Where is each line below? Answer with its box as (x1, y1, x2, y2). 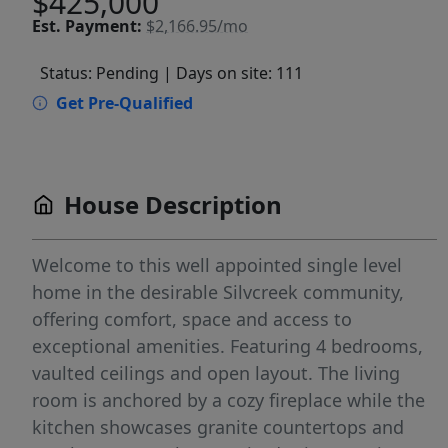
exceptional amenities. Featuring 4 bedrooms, (32, 334, 423, 358)
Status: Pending (40, 62, 159, 84)
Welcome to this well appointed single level (32, 253, 402, 277)
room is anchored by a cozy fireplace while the (32, 388, 425, 412)
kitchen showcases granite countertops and (32, 415, 404, 439)
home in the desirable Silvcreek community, (32, 280, 404, 304)
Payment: (65, 14, 142, 37)
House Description (64, 188, 282, 221)
